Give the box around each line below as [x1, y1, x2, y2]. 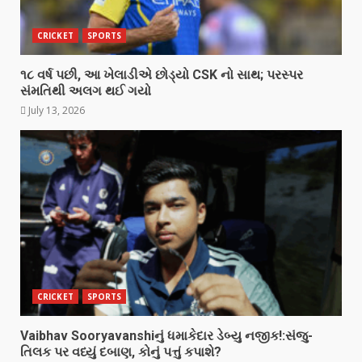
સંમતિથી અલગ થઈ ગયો [20, 82, 151, 99]
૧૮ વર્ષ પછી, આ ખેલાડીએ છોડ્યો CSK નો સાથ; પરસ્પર [20, 66, 303, 82]
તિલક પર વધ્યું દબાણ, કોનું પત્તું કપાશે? [20, 343, 221, 360]
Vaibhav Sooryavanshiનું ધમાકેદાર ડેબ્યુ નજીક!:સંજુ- [20, 327, 313, 343]
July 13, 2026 [26, 103, 85, 117]
